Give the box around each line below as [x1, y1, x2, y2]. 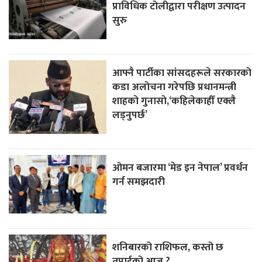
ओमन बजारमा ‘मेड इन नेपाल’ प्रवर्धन [112, 158, 249, 176]
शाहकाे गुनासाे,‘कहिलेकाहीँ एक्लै [112, 92, 236, 109]
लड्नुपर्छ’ [112, 106, 148, 123]
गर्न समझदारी [112, 173, 166, 190]
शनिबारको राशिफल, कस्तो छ [112, 238, 224, 256]
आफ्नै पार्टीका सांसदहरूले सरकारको [112, 64, 252, 81]
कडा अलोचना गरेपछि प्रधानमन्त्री [112, 78, 237, 95]
